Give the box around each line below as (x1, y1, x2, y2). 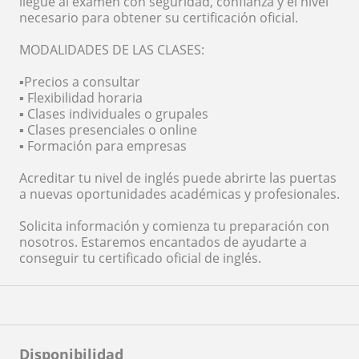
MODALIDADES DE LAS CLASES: (19, 41, 204, 59)
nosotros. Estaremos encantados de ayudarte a (19, 233, 307, 252)
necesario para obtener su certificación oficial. (19, 9, 298, 27)
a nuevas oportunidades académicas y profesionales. (19, 185, 340, 204)
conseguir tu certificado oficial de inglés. (19, 249, 261, 268)
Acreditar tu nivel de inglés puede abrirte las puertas (19, 169, 337, 188)
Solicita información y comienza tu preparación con (19, 217, 329, 236)
